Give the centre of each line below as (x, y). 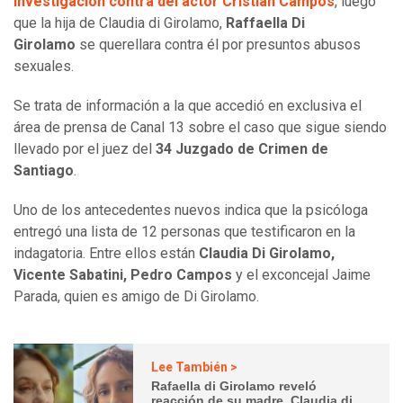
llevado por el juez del (85, 149)
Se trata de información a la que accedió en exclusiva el (188, 106)
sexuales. (44, 67)
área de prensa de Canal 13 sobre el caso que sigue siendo (200, 128)
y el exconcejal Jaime (301, 275)
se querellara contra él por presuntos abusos (218, 45)
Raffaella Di (265, 23)
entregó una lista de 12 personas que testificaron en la (184, 232)
